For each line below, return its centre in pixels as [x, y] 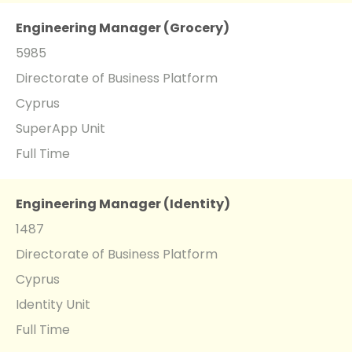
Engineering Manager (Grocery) [123, 27]
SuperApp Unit [60, 128]
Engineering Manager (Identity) [123, 203]
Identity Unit [53, 304]
